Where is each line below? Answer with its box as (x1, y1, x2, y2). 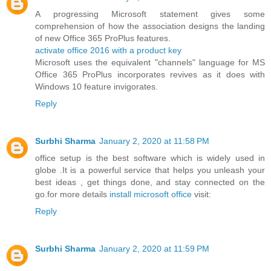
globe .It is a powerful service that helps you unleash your (35, 165, 265, 175)
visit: (194, 189, 211, 199)
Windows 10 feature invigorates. (35, 81, 158, 91)
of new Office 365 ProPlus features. (35, 33, 171, 43)
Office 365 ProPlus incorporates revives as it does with (35, 69, 265, 79)
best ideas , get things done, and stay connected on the (35, 177, 265, 187)
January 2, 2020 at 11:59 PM (99, 243, 209, 253)
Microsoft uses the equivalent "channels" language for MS (35, 57, 265, 67)
